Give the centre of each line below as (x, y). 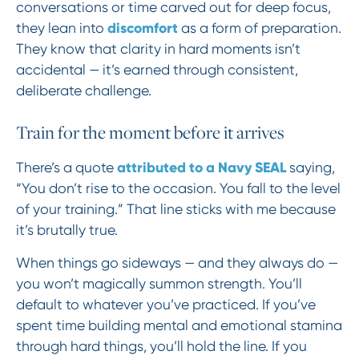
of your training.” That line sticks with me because (175, 209)
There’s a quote (66, 167)
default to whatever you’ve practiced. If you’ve (165, 305)
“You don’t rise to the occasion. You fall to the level (178, 188)
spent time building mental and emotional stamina (179, 326)
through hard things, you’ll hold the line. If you (161, 347)
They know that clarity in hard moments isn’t (158, 49)
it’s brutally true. (67, 230)
